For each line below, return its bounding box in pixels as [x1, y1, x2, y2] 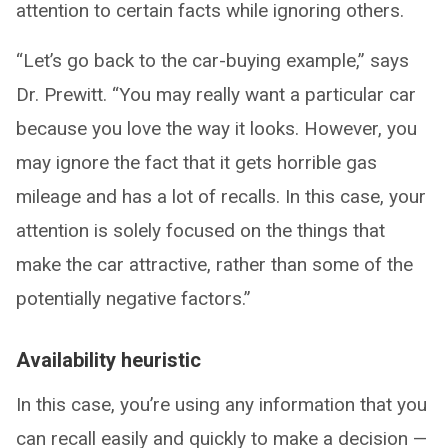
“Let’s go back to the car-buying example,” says [16, 48, 409, 72]
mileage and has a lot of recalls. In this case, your [16, 184, 426, 208]
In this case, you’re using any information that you [16, 392, 427, 416]
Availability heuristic [16, 347, 201, 372]
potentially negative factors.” [16, 286, 251, 310]
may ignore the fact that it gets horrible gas [16, 150, 377, 174]
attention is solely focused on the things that [16, 218, 385, 242]
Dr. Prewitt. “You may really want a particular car [16, 82, 416, 106]
